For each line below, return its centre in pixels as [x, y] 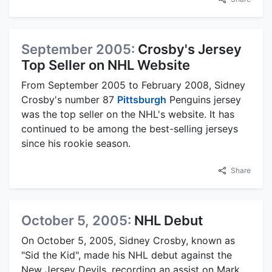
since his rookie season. [76, 144]
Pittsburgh [142, 100]
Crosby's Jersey [190, 49]
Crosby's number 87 [69, 100]
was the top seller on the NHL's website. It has [128, 114]
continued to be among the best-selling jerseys [130, 129]
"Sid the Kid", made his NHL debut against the [127, 255]
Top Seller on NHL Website [106, 65]
